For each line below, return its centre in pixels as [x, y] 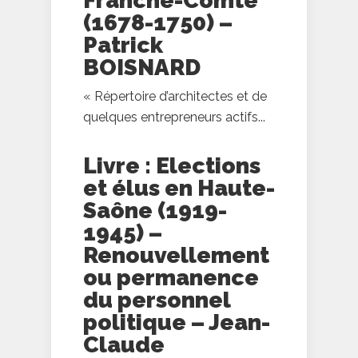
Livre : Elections [172, 166]
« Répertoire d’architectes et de [175, 97]
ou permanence [171, 278]
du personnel [157, 300]
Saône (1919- [155, 211]
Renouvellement [176, 256]
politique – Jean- [177, 323]
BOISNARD [142, 68]
